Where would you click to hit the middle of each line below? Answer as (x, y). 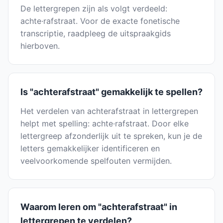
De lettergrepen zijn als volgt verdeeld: (94, 9)
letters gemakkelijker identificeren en (90, 149)
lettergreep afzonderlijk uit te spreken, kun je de (111, 136)
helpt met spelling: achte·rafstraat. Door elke (105, 124)
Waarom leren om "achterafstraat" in (99, 207)
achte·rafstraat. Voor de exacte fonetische (100, 21)
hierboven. (40, 46)
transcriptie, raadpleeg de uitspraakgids (96, 34)
